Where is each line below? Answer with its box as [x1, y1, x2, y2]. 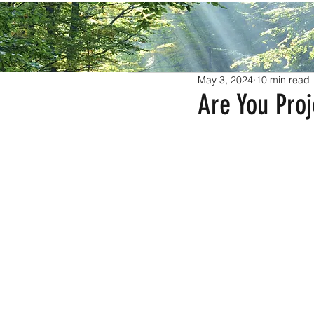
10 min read [256, 74, 310, 86]
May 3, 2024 [198, 74, 253, 86]
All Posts [128, 22, 176, 39]
